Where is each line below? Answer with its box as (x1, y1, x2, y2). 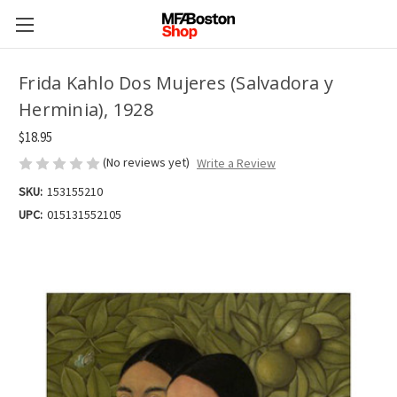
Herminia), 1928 (19, 97, 153, 122)
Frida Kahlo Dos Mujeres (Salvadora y (19, 71, 333, 96)
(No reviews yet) (103, 154, 190, 170)
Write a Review (196, 155, 276, 172)
